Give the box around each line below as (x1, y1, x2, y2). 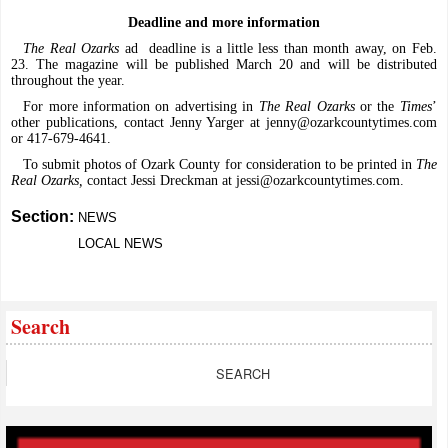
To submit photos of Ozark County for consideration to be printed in (23, 157, 416, 173)
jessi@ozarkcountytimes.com (236, 173, 401, 189)
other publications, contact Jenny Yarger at (11, 115, 266, 131)
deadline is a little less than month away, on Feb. (148, 41, 437, 57)
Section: (11, 208, 79, 226)
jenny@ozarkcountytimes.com (265, 115, 437, 131)
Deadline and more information (128, 15, 320, 31)
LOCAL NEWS (78, 236, 164, 252)
